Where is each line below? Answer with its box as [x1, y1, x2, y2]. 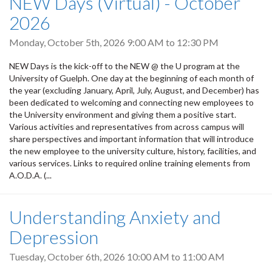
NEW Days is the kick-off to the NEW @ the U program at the [9, 60, 240, 71]
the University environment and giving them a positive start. [9, 109, 236, 120]
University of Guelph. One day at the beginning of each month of [9, 72, 254, 83]
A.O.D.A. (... [9, 169, 52, 180]
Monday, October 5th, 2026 [9, 36, 127, 48]
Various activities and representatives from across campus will [9, 121, 244, 132]
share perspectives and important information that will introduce [9, 133, 254, 144]
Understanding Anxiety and [9, 205, 221, 228]
